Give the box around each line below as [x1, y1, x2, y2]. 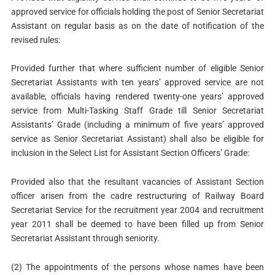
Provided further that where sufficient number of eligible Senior [10, 63, 265, 74]
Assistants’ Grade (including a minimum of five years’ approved [10, 120, 265, 130]
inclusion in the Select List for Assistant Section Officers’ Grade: [10, 148, 249, 158]
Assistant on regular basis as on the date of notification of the [10, 20, 265, 31]
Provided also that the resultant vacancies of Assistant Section [10, 177, 265, 187]
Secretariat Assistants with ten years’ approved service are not [10, 77, 265, 88]
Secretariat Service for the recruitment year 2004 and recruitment [10, 205, 265, 215]
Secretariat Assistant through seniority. [10, 233, 160, 244]
